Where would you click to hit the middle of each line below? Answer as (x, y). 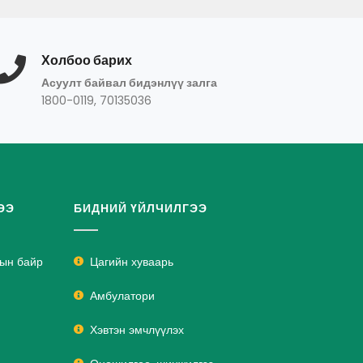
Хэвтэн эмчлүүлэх (137, 330)
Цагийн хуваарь (132, 262)
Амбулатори (122, 296)
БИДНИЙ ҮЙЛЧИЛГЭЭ (141, 208)
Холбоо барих (87, 60)
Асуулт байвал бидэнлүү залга (129, 83)
